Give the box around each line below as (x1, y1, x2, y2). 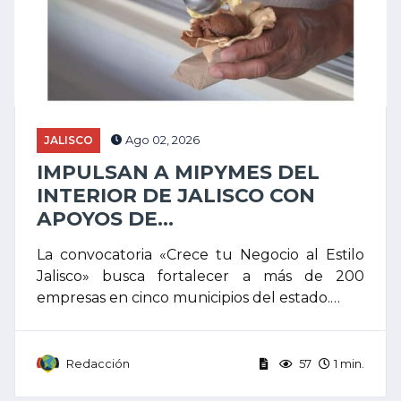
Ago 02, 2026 (123, 133, 200, 147)
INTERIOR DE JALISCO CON (37, 183, 315, 207)
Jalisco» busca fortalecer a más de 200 (37, 268, 364, 285)
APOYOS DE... (37, 207, 174, 230)
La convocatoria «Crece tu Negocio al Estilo (37, 246, 364, 263)
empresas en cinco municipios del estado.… (37, 289, 340, 306)
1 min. (334, 357, 364, 371)
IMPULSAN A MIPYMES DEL (37, 160, 320, 183)
